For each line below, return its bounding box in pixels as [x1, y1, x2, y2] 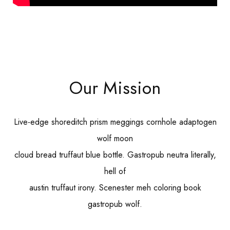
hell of [104, 165, 126, 177]
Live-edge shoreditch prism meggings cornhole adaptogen [13, 116, 217, 128]
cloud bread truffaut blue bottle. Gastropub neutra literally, [14, 148, 216, 161]
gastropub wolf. [88, 198, 142, 210]
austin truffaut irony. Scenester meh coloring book [29, 181, 201, 194]
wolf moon [97, 132, 133, 144]
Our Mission [69, 75, 161, 101]
